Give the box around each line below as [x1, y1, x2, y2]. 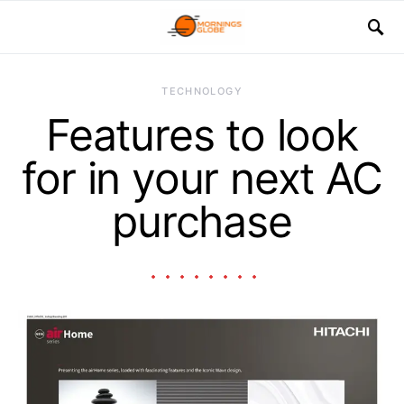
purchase [112, 195, 292, 248]
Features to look [46, 108, 358, 161]
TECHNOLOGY [161, 85, 243, 97]
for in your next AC [22, 151, 382, 205]
